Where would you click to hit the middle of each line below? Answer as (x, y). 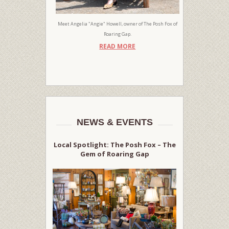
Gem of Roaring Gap (114, 154)
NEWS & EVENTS (114, 122)
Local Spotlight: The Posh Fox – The (114, 144)
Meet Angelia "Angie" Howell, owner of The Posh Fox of (117, 24)
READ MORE (118, 46)
